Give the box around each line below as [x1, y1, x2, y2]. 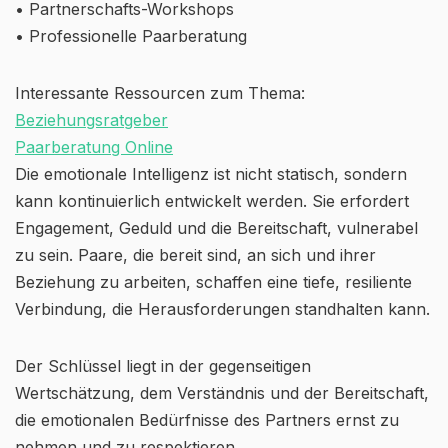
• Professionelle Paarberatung [15, 26, 247, 46]
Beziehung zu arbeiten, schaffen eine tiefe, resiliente [15, 272, 412, 292]
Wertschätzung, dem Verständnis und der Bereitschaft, [15, 383, 429, 403]
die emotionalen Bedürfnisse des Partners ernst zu [15, 410, 399, 430]
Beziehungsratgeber [15, 110, 168, 130]
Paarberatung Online [15, 137, 173, 157]
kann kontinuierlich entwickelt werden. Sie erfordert [15, 191, 409, 211]
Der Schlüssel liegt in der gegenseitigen [15, 356, 311, 376]
